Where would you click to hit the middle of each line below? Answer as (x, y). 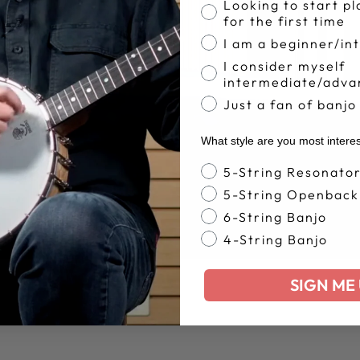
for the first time (284, 21)
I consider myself (284, 66)
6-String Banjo (276, 217)
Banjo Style (241, 170)
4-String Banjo (276, 239)
